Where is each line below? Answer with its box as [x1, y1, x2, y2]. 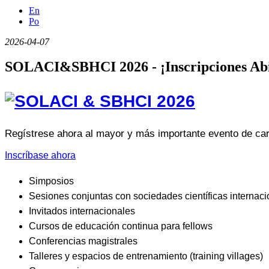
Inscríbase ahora [5, 150, 76, 161]
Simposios [29, 176, 74, 187]
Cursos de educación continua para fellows [29, 221, 213, 232]
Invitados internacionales [29, 206, 135, 217]
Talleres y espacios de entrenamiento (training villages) [29, 251, 263, 262]
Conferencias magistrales [29, 236, 138, 247]
